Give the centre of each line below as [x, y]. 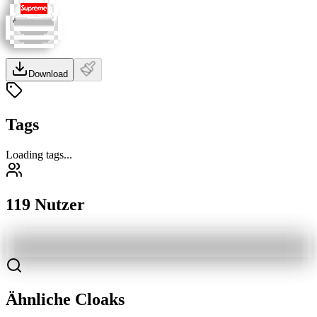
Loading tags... [39, 154]
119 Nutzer [45, 204]
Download [48, 74]
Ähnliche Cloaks [65, 300]
